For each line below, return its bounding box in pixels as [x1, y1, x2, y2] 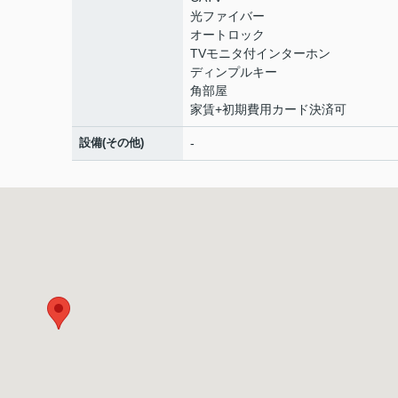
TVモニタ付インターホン [190, 46, 330, 60]
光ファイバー [190, 9, 265, 23]
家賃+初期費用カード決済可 [190, 102, 346, 116]
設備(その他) [79, 136, 144, 149]
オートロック [190, 28, 265, 42]
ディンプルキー [190, 65, 277, 79]
